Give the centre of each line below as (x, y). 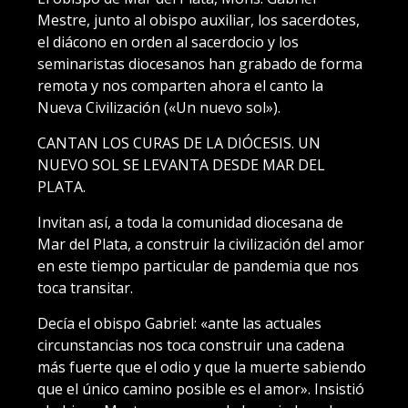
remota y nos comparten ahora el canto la (180, 86)
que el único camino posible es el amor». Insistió (201, 389)
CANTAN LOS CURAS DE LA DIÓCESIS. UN (179, 143)
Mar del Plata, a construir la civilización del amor (201, 245)
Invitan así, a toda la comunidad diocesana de (190, 223)
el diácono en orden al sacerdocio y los (168, 42)
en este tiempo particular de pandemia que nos (198, 266)
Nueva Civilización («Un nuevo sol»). (159, 108)
